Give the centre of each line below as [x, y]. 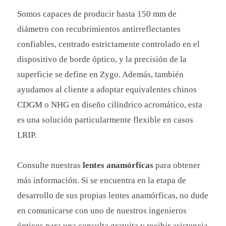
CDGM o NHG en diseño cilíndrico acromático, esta [110, 105]
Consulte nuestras [50, 165]
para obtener [177, 165]
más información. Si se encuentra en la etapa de [102, 181]
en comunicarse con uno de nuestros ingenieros [102, 211]
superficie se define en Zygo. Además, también [101, 75]
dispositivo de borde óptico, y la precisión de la [102, 60]
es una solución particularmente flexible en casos [105, 120]
